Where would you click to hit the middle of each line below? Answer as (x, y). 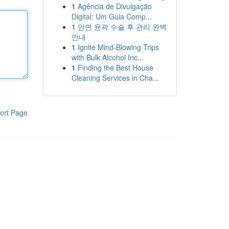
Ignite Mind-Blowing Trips (118, 47)
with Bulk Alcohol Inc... (107, 57)
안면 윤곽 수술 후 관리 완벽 (122, 27)
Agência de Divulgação (114, 6)
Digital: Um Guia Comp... (111, 16)
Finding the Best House (115, 67)
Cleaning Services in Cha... (115, 78)
